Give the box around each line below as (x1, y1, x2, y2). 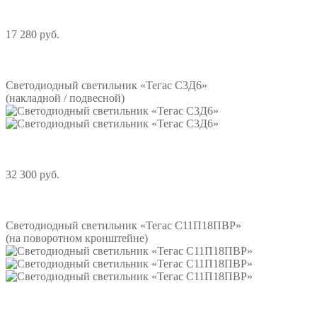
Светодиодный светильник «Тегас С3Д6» (6, 79, 207, 92)
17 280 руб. (6, 28, 59, 41)
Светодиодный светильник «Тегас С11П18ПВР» (6, 219, 241, 232)
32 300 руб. (6, 168, 59, 181)
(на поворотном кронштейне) (6, 232, 148, 245)
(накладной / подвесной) (6, 92, 125, 105)
